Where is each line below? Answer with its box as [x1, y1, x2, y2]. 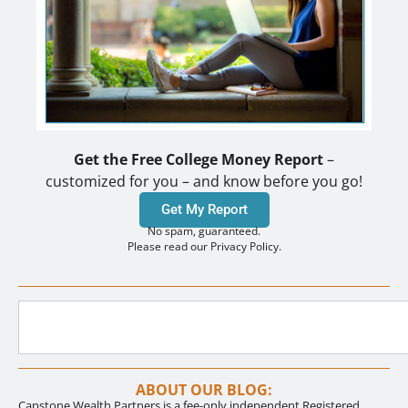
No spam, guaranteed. [148, 223, 260, 240]
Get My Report [160, 201, 248, 219]
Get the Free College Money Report [74, 149, 323, 170]
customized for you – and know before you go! [46, 171, 362, 192]
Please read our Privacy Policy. [127, 239, 281, 255]
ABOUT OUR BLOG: [136, 379, 272, 400]
